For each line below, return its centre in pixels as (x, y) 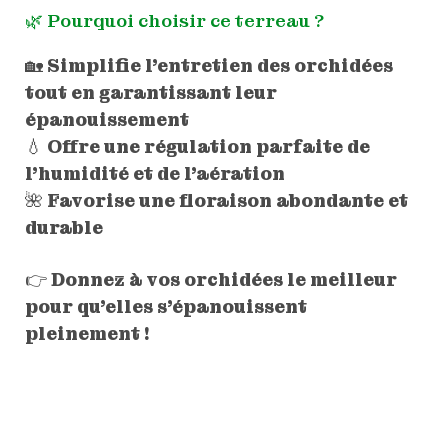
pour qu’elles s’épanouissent (165, 306)
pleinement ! (87, 333)
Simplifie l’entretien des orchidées (219, 66)
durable (63, 228)
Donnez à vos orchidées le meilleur (223, 279)
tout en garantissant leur (150, 93)
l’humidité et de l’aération (154, 174)
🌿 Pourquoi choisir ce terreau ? (174, 21)
